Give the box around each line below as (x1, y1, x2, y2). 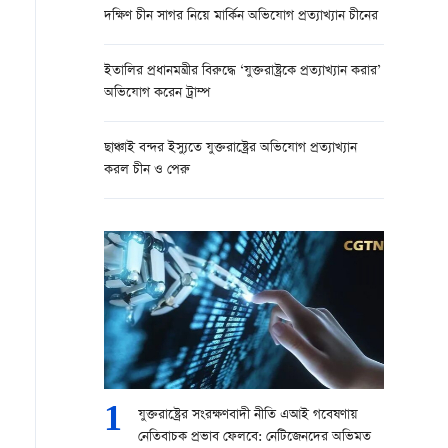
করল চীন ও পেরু (104, 160, 190, 181)
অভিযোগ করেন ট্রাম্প (104, 83, 210, 104)
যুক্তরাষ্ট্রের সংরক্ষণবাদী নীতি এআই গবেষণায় (138, 405, 358, 426)
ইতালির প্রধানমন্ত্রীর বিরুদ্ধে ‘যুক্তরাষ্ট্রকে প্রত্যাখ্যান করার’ (104, 61, 381, 82)
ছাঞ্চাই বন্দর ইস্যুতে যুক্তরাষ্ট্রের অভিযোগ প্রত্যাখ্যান (104, 138, 357, 159)
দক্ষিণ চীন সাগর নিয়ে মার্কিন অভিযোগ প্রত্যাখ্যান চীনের (104, 6, 378, 27)
